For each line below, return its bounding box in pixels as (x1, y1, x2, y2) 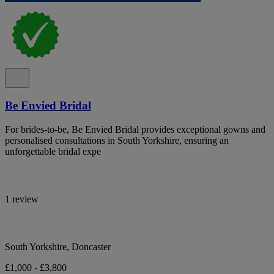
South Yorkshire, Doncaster (5, 242, 111, 253)
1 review (5, 194, 39, 205)
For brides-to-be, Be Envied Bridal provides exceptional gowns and (5, 124, 265, 135)
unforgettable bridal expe (5, 146, 101, 157)
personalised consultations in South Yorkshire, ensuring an (5, 135, 229, 146)
